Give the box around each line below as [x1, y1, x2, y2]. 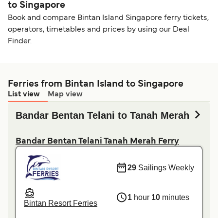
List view [8, 91, 40, 98]
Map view [48, 91, 83, 98]
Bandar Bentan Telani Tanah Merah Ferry [16, 138, 179, 146]
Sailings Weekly [136, 163, 194, 172]
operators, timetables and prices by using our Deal [8, 26, 189, 34]
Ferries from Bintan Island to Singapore [8, 80, 183, 89]
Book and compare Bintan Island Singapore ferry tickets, [8, 15, 209, 22]
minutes [160, 193, 189, 201]
